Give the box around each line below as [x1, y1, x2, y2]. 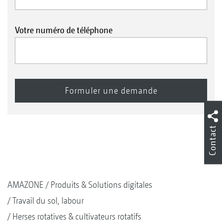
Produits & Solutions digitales [51, 179, 152, 190]
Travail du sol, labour [12, 195, 84, 206]
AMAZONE [7, 179, 44, 190]
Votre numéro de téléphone [15, 24, 112, 35]
